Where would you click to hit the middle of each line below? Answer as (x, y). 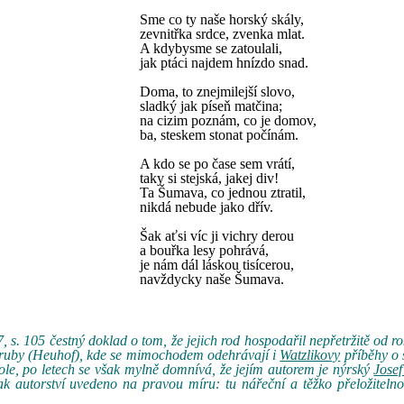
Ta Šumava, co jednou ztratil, (223, 193)
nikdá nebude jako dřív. (207, 207)
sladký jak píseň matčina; (211, 106)
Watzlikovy (310, 355)
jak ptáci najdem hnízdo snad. (224, 63)
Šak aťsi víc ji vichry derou (217, 236)
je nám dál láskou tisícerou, (217, 265)
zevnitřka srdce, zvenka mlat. (222, 34)
